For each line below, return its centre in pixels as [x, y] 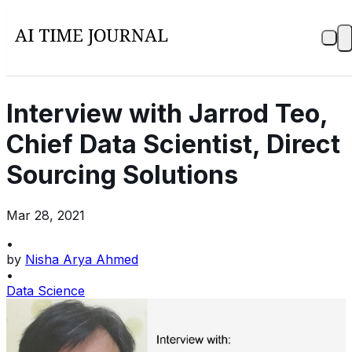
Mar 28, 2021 [46, 215]
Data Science [46, 290]
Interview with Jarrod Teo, [167, 114]
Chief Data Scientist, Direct [173, 145]
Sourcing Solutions [122, 175]
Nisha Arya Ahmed [82, 259]
